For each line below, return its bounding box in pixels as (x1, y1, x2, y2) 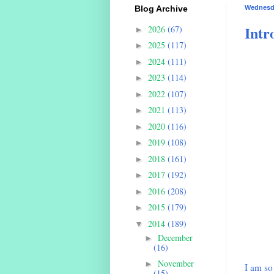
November (158, 257, 194, 270)
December (158, 231, 193, 243)
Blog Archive (134, 4, 188, 14)
